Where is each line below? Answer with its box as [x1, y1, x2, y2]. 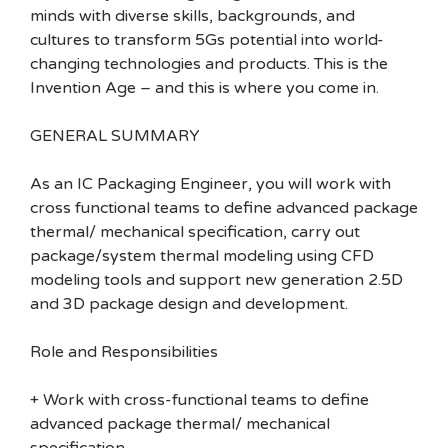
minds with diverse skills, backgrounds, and [30, 6, 355, 26]
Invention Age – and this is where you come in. [30, 78, 379, 98]
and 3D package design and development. [30, 294, 348, 314]
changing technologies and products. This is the [30, 54, 388, 74]
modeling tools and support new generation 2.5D [30, 270, 403, 290]
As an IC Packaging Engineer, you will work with [30, 174, 391, 194]
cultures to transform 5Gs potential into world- [30, 30, 384, 50]
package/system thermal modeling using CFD [30, 246, 374, 266]
